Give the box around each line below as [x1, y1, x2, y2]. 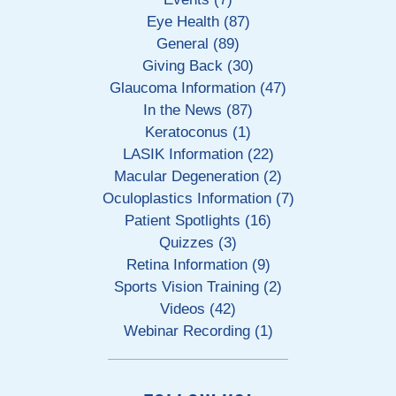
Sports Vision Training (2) [114, 278, 282, 295]
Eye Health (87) [146, 13, 250, 30]
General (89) [156, 35, 240, 52]
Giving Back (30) [142, 57, 254, 74]
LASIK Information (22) [122, 146, 274, 163]
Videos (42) [160, 301, 236, 317]
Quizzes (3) [159, 234, 237, 251]
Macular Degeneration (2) [114, 168, 282, 185]
